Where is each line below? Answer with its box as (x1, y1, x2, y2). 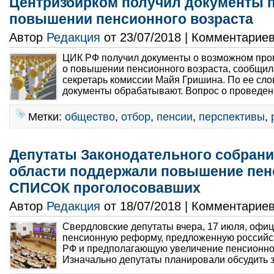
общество (65, 110, 115, 123)
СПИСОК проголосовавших (9, 180, 201, 196)
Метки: (28, 110, 65, 123)
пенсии (157, 110, 193, 123)
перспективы (199, 110, 265, 123)
